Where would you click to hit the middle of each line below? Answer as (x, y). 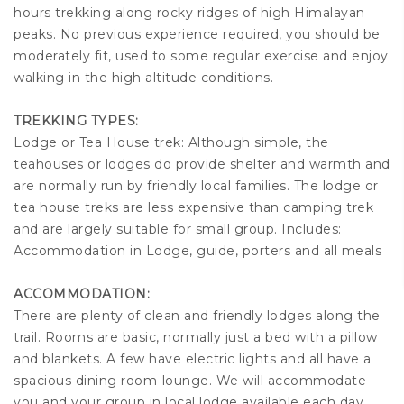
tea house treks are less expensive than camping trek (193, 208)
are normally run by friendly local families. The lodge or (196, 186)
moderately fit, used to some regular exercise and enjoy (201, 56)
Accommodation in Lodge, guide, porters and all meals (197, 251)
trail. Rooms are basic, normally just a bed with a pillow (196, 338)
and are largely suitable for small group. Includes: (178, 230)
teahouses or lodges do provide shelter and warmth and (202, 165)
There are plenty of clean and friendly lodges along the (197, 316)
